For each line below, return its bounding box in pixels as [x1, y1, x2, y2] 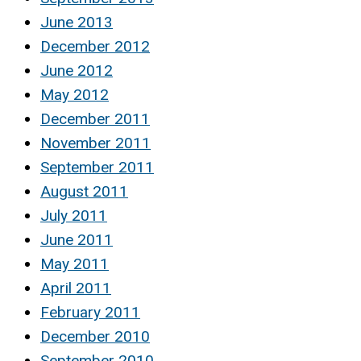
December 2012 [40, 37, 150, 56]
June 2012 [40, 61, 113, 81]
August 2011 [40, 182, 128, 201]
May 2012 [40, 85, 109, 105]
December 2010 [40, 327, 150, 346]
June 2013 [40, 13, 113, 32]
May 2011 [40, 255, 109, 274]
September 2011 [40, 158, 154, 177]
